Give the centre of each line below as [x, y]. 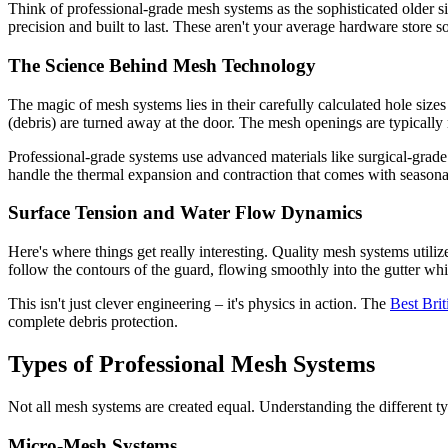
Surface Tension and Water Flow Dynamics [185, 213]
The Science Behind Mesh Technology [162, 65]
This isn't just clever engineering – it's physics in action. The [199, 304]
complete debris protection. [93, 322]
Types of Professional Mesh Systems [191, 364]
